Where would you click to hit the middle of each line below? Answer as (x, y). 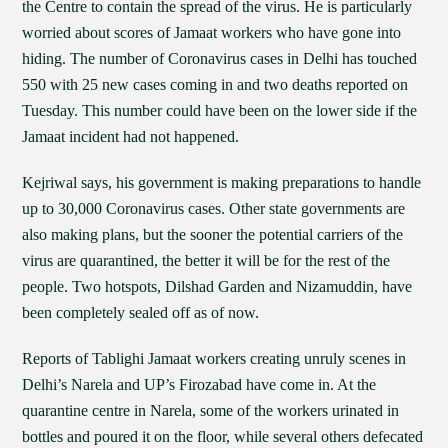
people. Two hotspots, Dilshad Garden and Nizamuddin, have (217, 286)
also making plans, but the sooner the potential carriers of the (213, 234)
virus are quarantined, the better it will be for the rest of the (206, 260)
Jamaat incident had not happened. (131, 136)
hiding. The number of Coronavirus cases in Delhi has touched (220, 58)
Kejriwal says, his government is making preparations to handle (222, 182)
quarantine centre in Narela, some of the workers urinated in (211, 410)
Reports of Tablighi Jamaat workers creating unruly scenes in (214, 358)
